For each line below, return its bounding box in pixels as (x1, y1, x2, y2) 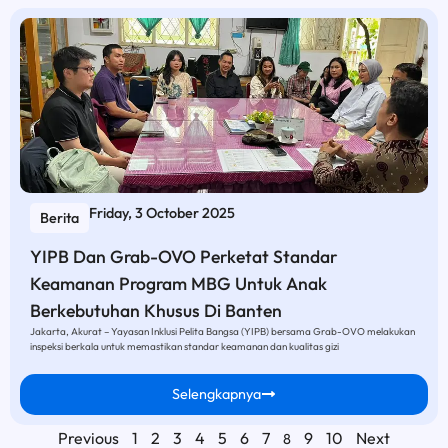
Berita (40, 209, 79, 228)
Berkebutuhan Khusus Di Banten (30, 299, 282, 323)
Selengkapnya (172, 384, 262, 403)
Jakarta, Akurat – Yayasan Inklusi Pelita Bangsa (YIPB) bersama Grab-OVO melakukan (30, 325, 415, 339)
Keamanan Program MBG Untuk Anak (30, 272, 327, 296)
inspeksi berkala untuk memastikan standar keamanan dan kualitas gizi (30, 340, 339, 354)
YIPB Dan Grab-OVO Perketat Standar (30, 245, 337, 269)
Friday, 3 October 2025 (89, 204, 235, 223)
